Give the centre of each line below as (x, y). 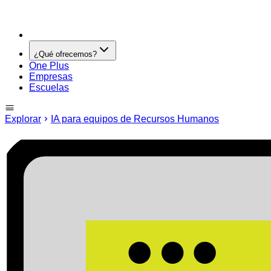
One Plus (49, 66)
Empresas (51, 77)
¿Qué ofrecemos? (65, 54)
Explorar (23, 119)
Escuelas (49, 87)
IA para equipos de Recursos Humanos (135, 119)
